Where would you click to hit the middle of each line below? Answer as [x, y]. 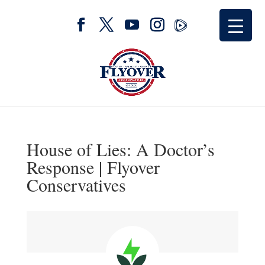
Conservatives [76, 185]
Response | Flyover [93, 167]
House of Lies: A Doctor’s [120, 149]
